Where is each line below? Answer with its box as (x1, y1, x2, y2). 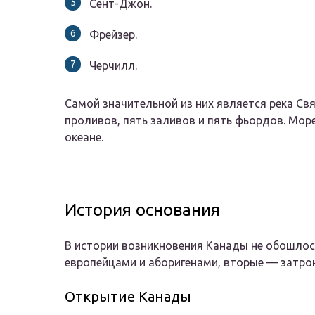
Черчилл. (89, 59, 137, 72)
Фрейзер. (89, 28, 137, 41)
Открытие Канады (65, 288, 191, 305)
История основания (65, 200, 220, 220)
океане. (65, 131, 103, 144)
